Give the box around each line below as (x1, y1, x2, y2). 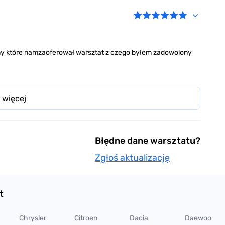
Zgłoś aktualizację (95, 152, 170, 164)
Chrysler (19, 214, 46, 223)
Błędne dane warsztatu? (95, 135, 201, 147)
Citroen (74, 214, 97, 223)
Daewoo (185, 214, 211, 223)
